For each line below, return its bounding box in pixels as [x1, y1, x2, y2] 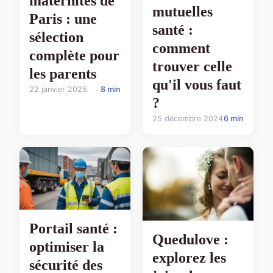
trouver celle [152, 58, 232, 74]
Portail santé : [29, 221, 118, 237]
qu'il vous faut [152, 76, 241, 93]
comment [152, 40, 210, 56]
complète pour [29, 48, 119, 64]
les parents [29, 66, 96, 82]
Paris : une [29, 11, 97, 27]
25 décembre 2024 [152, 113, 223, 123]
